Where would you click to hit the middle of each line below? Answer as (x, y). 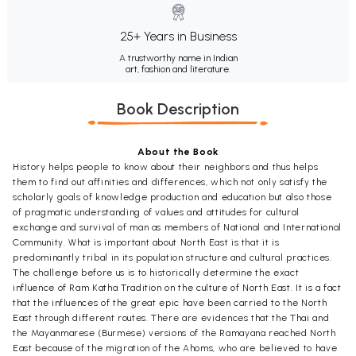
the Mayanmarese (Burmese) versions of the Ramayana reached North (174, 333)
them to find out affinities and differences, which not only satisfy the (170, 182)
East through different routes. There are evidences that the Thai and (171, 317)
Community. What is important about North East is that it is (146, 242)
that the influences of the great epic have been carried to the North (170, 302)
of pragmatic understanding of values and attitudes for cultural (156, 212)
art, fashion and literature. (178, 69)
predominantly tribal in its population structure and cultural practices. (172, 257)
